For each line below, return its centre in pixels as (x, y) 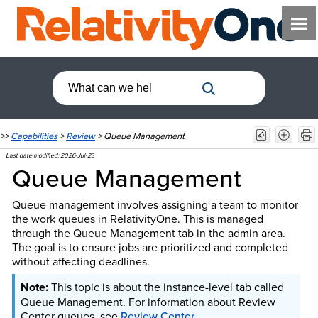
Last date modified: (33, 155)
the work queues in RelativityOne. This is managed (137, 218)
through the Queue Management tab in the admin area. (148, 232)
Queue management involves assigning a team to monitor (155, 204)
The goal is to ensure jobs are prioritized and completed (150, 247)
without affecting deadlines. (81, 261)
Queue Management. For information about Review (148, 301)
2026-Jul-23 (78, 155)
